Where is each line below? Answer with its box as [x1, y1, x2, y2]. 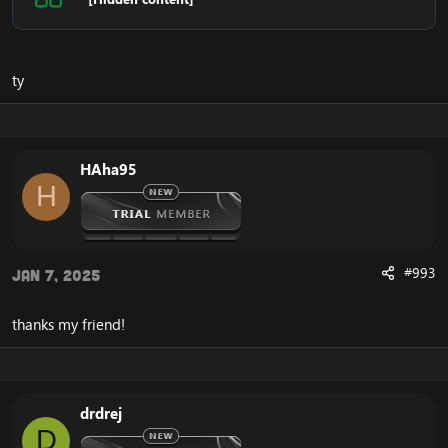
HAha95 [80, 159, 137, 180]
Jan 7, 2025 [12, 265, 100, 285]
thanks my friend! [12, 314, 125, 335]
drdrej [80, 403, 122, 424]
